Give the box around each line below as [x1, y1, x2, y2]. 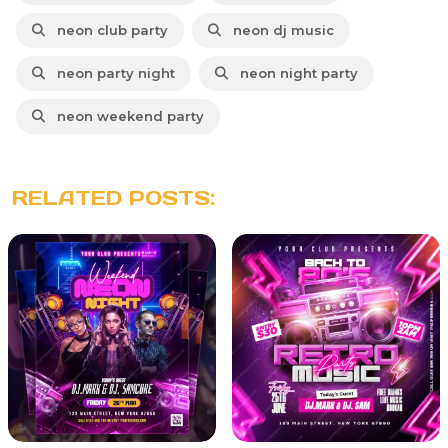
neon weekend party [49, 107, 204, 124]
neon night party [232, 64, 358, 81]
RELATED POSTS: [12, 184, 215, 211]
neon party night [49, 64, 175, 81]
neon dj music [225, 21, 334, 38]
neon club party [49, 21, 168, 38]
